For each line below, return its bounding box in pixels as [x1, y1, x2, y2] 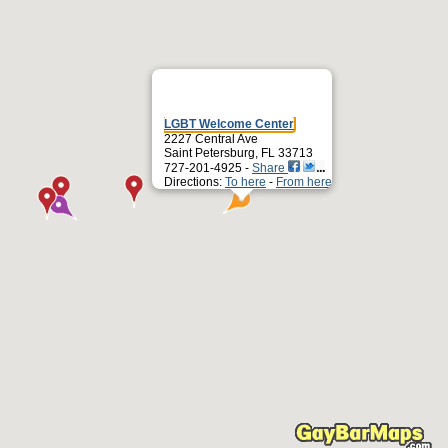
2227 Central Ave [164, 132, 258, 146]
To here [225, 175, 266, 189]
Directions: [164, 175, 225, 189]
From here [276, 175, 332, 189]
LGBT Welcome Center [164, 117, 294, 131]
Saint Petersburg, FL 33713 [164, 146, 313, 160]
